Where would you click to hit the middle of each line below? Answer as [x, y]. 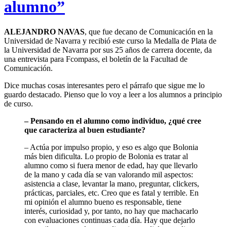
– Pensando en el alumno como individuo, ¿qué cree [113, 121]
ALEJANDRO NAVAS [44, 31]
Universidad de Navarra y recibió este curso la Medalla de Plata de [110, 41]
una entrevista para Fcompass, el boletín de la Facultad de [96, 59]
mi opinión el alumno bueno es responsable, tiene [103, 202]
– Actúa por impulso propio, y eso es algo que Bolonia [111, 147]
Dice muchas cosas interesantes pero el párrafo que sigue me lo [104, 85]
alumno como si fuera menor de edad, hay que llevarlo [111, 165]
